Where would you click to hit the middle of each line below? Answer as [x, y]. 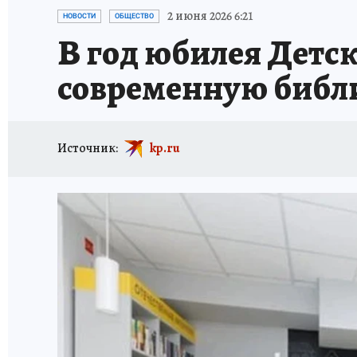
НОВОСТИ [79, 16]
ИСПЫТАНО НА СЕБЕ [189, 10]
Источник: [88, 148]
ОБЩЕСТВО [134, 16]
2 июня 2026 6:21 [210, 16]
